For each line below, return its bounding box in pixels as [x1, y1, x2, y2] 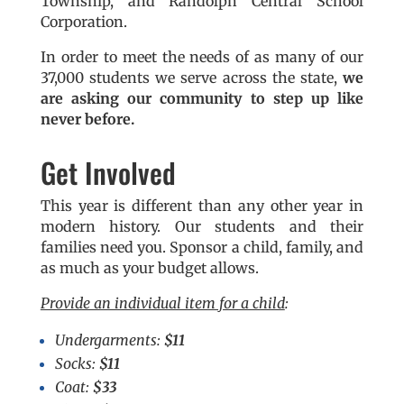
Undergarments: [54, 331, 164, 350]
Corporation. [40, 13, 127, 32]
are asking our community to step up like [40, 89, 364, 108]
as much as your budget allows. [40, 259, 259, 278]
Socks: [54, 354, 99, 373]
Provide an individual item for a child [40, 294, 285, 313]
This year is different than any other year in [40, 197, 364, 216]
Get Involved [40, 151, 176, 194]
